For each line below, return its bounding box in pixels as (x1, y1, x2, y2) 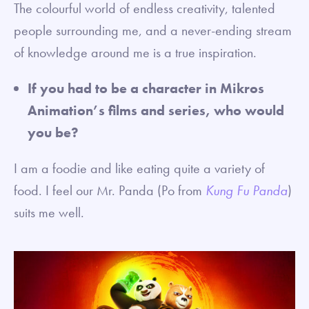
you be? (28, 123, 79, 141)
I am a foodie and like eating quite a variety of (14, 159, 265, 177)
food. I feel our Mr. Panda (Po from (14, 181, 206, 199)
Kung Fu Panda (206, 181, 288, 199)
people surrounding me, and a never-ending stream (14, 21, 292, 39)
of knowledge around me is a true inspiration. (14, 43, 263, 61)
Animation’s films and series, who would (28, 101, 284, 119)
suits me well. (14, 203, 88, 221)
